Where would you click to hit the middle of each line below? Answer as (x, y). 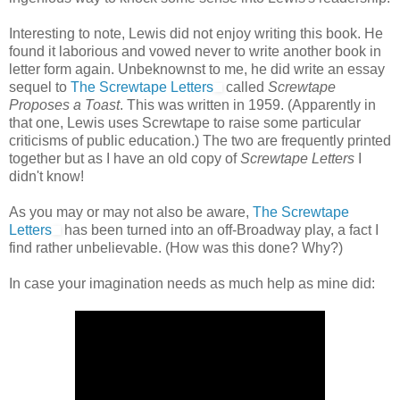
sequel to (40, 87)
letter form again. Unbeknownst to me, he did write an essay (197, 69)
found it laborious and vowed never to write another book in (195, 51)
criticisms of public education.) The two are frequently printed (200, 140)
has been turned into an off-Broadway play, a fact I (220, 229)
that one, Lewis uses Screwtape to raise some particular (185, 122)
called (245, 87)
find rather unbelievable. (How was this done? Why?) (176, 247)
